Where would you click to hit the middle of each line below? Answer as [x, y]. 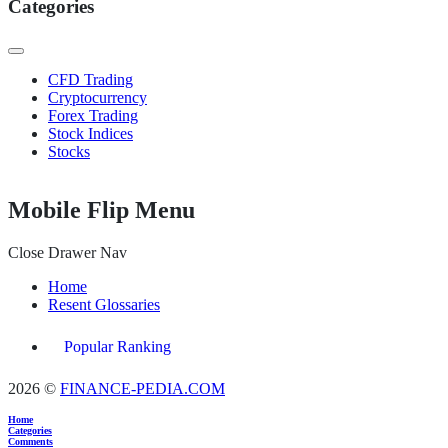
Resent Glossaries [104, 304]
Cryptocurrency [97, 97]
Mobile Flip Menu [101, 209]
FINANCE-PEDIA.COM [142, 388]
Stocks [69, 151]
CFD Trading [90, 79]
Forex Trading [93, 115]
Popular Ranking [117, 346]
